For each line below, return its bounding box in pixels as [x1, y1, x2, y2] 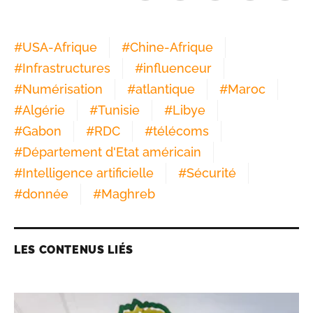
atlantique [136, 81, 195, 96]
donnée [22, 186, 68, 201]
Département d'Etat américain [22, 144, 201, 159]
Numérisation [22, 81, 103, 96]
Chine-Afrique [130, 39, 213, 54]
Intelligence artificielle [22, 165, 154, 180]
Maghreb [101, 186, 155, 201]
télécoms [153, 123, 209, 138]
